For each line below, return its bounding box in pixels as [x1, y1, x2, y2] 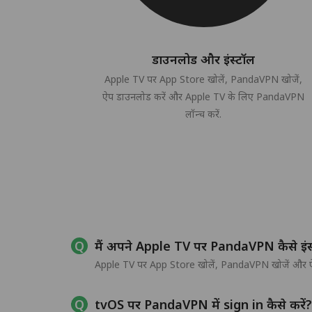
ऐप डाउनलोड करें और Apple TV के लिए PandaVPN [102, 90, 304, 103]
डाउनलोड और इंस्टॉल [152, 51, 255, 68]
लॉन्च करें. [185, 107, 221, 120]
